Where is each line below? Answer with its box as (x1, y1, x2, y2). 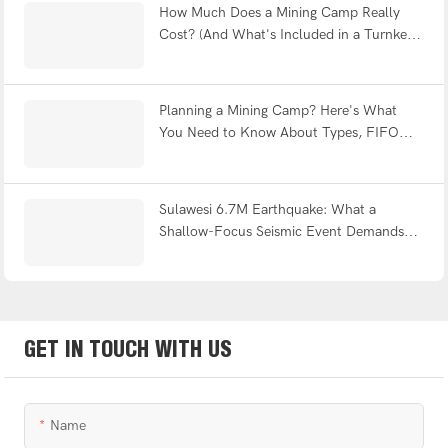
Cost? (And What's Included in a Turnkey (158, 25, 414, 43)
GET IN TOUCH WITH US (23, 335, 232, 364)
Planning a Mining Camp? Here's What (158, 102, 397, 120)
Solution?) (158, 47, 222, 65)
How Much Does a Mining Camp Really (158, 3, 400, 21)
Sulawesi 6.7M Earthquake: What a (158, 200, 376, 218)
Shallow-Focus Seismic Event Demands (158, 222, 404, 240)
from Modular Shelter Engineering (158, 244, 369, 262)
